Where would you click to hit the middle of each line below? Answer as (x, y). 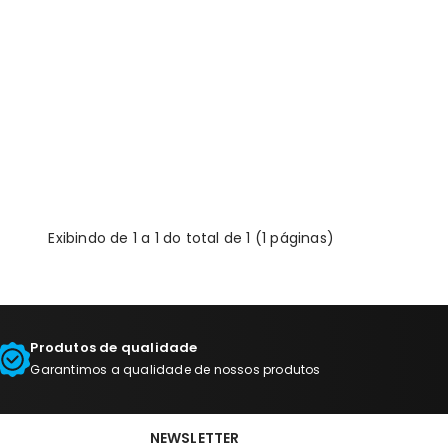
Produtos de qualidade (114, 347)
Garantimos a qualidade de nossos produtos (175, 369)
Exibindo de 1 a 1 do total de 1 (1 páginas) (191, 237)
